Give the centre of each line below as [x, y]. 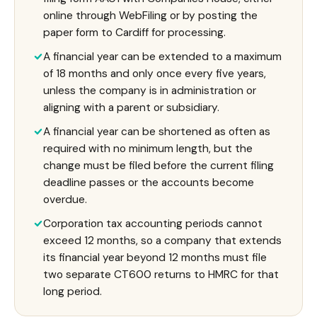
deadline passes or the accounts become [149, 183]
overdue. [65, 200]
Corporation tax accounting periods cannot [153, 224]
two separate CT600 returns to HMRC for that [161, 275]
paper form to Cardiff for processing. [134, 33]
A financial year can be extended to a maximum [162, 57]
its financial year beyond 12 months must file [155, 258]
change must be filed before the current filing [158, 166]
